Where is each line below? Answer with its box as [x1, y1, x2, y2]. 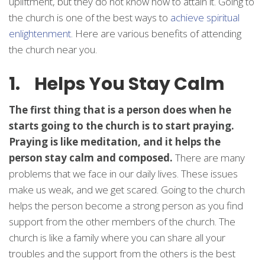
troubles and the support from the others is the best [9, 247, 235, 260]
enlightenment [9, 27, 71, 40]
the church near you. [9, 43, 97, 56]
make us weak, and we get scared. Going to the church [9, 183, 245, 196]
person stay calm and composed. [9, 151, 173, 164]
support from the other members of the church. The [9, 215, 235, 228]
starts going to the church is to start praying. [9, 119, 234, 132]
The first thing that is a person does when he [9, 103, 231, 117]
